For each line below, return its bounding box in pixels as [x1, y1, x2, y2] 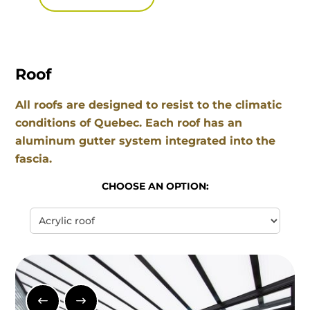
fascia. [15, 152, 53, 166]
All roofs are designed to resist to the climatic [15, 98, 282, 112]
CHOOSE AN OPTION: [101, 180, 209, 193]
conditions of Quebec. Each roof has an [15, 116, 243, 130]
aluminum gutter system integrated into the [15, 134, 276, 148]
